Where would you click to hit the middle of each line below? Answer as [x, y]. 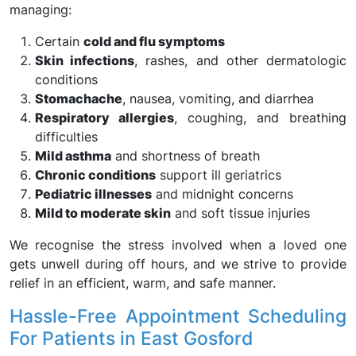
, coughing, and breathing [260, 118]
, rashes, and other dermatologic [241, 60]
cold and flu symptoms [154, 41]
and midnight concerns [222, 194]
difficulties [66, 137]
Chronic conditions [95, 175]
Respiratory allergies [104, 118]
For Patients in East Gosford [131, 338]
